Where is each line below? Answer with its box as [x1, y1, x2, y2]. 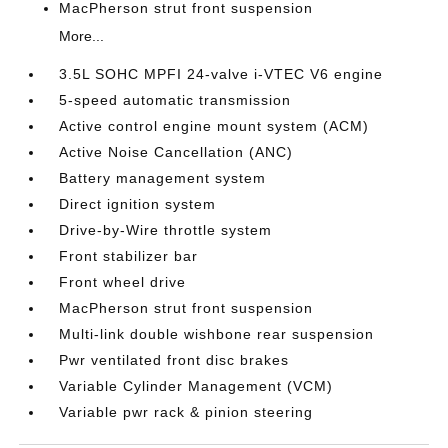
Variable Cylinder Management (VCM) [59, 378, 334, 394]
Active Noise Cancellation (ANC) [59, 144, 294, 160]
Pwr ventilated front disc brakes [59, 352, 290, 368]
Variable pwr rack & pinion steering [59, 404, 314, 420]
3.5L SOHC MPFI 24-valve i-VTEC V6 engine [59, 66, 384, 82]
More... [59, 28, 105, 44]
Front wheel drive [59, 274, 187, 290]
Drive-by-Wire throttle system [59, 222, 273, 238]
